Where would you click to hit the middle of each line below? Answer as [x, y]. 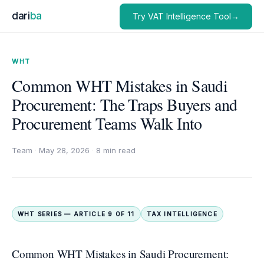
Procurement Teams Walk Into [107, 123]
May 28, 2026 [64, 150]
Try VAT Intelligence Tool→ [186, 16]
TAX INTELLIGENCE [182, 214]
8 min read [116, 150]
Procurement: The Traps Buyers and [125, 104]
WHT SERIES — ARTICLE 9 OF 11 [76, 214]
